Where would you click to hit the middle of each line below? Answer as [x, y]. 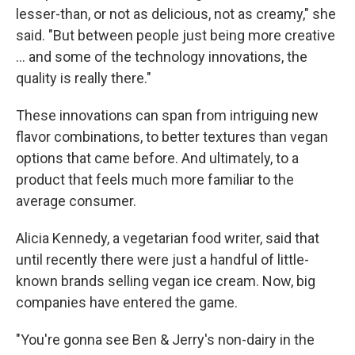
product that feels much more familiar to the [155, 179]
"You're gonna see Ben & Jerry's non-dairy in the [165, 340]
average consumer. [76, 201]
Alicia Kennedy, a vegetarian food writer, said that [168, 238]
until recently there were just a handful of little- [162, 260]
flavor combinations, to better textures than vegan [172, 137]
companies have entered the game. [127, 302]
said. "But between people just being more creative [176, 35]
